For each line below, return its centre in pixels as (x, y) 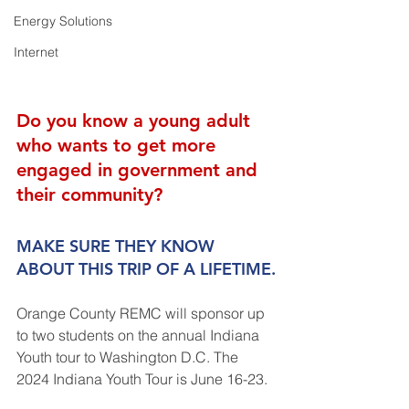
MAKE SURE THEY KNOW (118, 246)
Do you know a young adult (136, 120)
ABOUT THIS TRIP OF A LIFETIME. (146, 268)
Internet (36, 52)
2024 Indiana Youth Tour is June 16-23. (142, 378)
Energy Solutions (63, 21)
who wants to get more (119, 145)
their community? (89, 194)
